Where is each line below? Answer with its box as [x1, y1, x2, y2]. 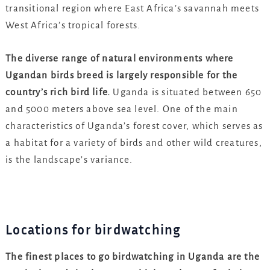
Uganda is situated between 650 [110, 86, 262, 97]
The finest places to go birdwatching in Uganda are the [5, 251, 260, 262]
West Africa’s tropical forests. [5, 19, 141, 30]
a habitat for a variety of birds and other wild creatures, [5, 137, 262, 148]
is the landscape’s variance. [5, 154, 133, 165]
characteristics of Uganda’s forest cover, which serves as [5, 120, 263, 131]
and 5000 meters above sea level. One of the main [5, 103, 238, 114]
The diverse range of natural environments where [5, 52, 234, 63]
